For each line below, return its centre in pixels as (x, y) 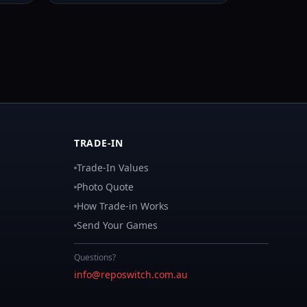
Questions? (95, 257)
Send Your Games (117, 225)
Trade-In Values (113, 168)
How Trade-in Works (123, 206)
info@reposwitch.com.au (131, 274)
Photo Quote (105, 187)
